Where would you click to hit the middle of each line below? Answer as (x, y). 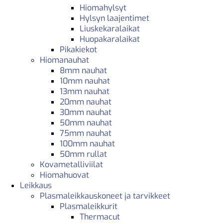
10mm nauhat (85, 81)
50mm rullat (83, 154)
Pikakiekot (78, 49)
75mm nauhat (86, 133)
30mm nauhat (86, 112)
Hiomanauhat (64, 60)
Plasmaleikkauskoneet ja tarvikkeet (105, 196)
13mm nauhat (85, 91)
